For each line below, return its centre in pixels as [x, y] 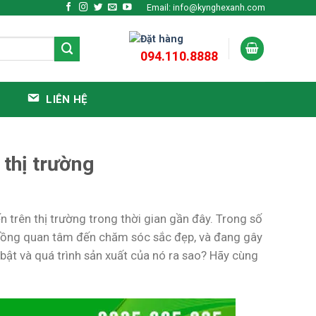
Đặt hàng [162, 39]
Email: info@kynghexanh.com [206, 7]
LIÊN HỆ [67, 99]
